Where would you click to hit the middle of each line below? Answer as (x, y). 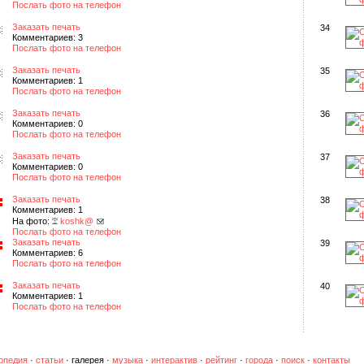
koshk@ (77, 221)
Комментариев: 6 (48, 253)
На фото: (32, 221)
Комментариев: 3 (48, 37)
